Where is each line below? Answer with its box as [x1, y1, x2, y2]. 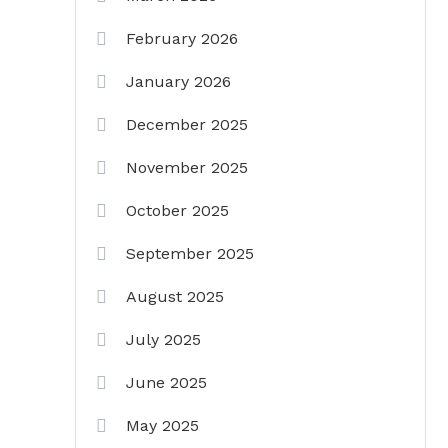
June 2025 [126, 373, 207, 392]
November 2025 [126, 158, 248, 177]
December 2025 [126, 115, 248, 134]
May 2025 [126, 416, 199, 435]
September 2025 [126, 244, 254, 263]
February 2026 [126, 29, 238, 48]
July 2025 [126, 330, 201, 349]
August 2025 [126, 287, 224, 306]
